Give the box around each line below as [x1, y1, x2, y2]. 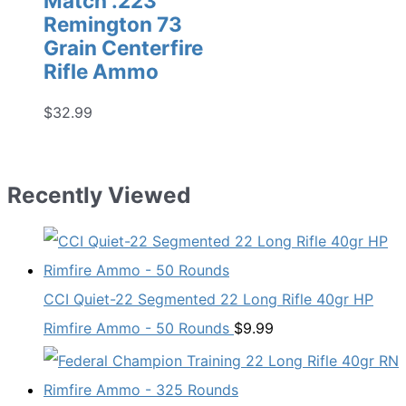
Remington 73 [43, 12, 182, 37]
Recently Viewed [7, 180, 190, 208]
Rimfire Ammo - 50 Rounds [43, 319, 229, 338]
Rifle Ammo [43, 59, 159, 84]
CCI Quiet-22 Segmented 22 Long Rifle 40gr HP [43, 290, 373, 309]
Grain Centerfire [43, 35, 203, 61]
